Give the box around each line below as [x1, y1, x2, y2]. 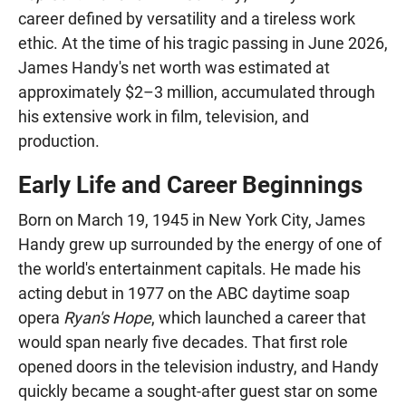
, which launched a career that [151, 308, 366, 328]
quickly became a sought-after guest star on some [18, 382, 378, 401]
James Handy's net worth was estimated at [18, 58, 330, 78]
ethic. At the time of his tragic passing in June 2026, [18, 34, 388, 53]
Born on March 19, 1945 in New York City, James [18, 210, 365, 230]
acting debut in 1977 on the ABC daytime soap [18, 284, 350, 304]
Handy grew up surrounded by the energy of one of [18, 235, 382, 255]
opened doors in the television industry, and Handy [18, 357, 379, 377]
